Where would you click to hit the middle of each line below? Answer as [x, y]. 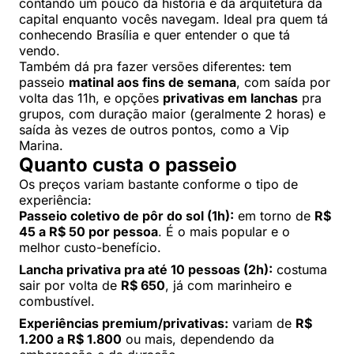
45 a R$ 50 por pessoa [88, 231]
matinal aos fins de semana [153, 82]
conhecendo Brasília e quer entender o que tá [154, 34]
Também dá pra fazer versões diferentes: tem [155, 66]
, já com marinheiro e [228, 285]
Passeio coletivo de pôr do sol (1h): [126, 215]
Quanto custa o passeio [128, 164]
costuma [300, 269]
